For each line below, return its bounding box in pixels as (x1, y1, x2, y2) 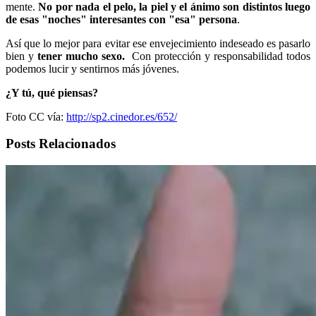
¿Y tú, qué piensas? (6, 86, 101, 99)
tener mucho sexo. (34, 49, 125, 62)
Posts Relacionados (6, 136, 116, 152)
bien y (6, 49, 34, 62)
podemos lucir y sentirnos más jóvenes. (6, 62, 179, 75)
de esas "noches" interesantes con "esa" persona (6, 13, 237, 25)
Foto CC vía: (6, 110, 66, 123)
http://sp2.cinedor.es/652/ (66, 110, 177, 123)
